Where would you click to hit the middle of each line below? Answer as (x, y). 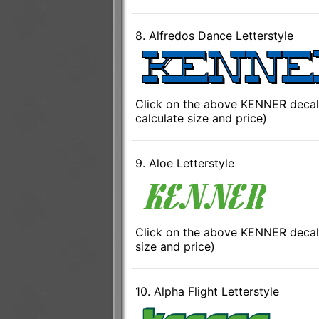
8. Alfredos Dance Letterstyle (214, 36)
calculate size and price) (201, 119)
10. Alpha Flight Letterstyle (207, 292)
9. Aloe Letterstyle (184, 163)
